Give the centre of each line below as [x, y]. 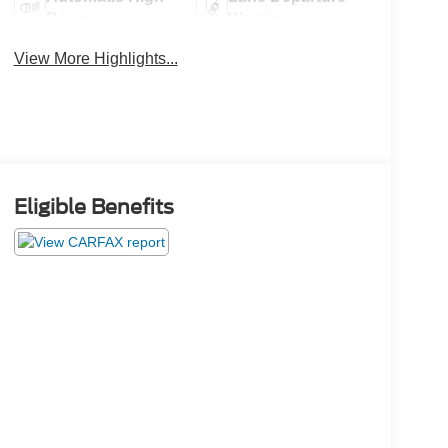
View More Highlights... [95, 59]
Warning [260, 19]
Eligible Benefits [93, 207]
